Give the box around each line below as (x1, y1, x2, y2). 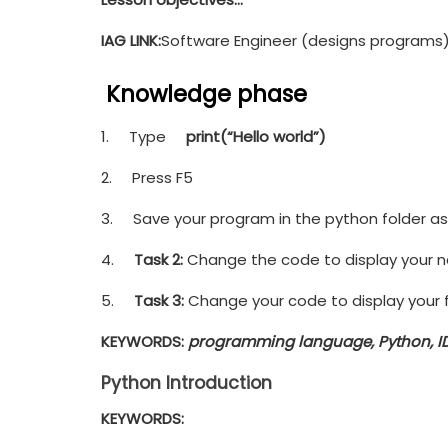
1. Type (100, 125, 186, 147)
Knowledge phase (105, 77, 307, 110)
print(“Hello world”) (185, 125, 326, 147)
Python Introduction (100, 370, 272, 395)
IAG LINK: (100, 29, 161, 51)
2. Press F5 (100, 166, 193, 188)
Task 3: (133, 289, 184, 311)
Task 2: (133, 248, 183, 270)
